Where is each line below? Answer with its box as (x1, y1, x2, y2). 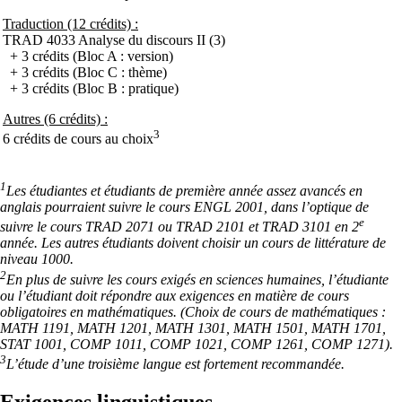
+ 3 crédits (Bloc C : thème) (3, 65, 167, 80)
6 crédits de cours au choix (3, 131, 153, 147)
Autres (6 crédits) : (3, 111, 108, 127)
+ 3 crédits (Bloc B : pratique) (3, 81, 179, 96)
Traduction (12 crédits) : (3, 16, 138, 31)
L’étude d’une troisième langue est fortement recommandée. (6, 355, 345, 371)
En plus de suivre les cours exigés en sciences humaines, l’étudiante (6, 271, 389, 287)
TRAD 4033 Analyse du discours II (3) (3, 32, 225, 48)
